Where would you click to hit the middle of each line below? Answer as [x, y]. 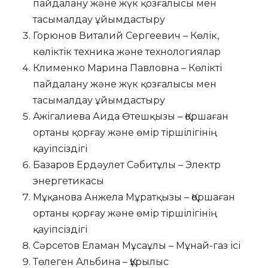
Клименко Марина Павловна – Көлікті [127, 68]
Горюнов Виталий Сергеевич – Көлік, [126, 35]
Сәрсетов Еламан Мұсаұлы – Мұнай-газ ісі [137, 245]
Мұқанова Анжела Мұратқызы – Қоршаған [134, 197]
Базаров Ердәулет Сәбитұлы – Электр [127, 165]
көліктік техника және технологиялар [127, 51]
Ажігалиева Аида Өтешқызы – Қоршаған [131, 116]
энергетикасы [68, 181]
